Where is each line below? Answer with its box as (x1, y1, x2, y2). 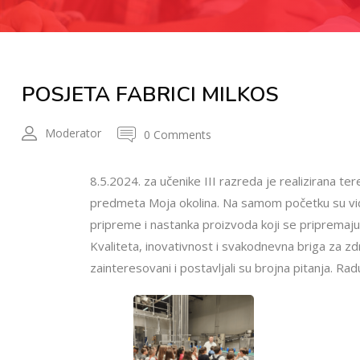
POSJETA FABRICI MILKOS (22, 80, 279, 108)
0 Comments (144, 126, 211, 142)
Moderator (45, 125, 101, 141)
